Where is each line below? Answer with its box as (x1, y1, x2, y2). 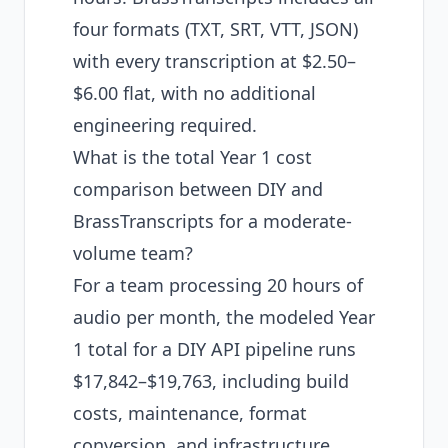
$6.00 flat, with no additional (73, 81, 316, 105)
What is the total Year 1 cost (73, 145, 312, 169)
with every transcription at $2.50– (73, 49, 356, 73)
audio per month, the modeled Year (73, 305, 375, 329)
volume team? (73, 241, 193, 265)
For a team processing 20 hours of (73, 273, 363, 297)
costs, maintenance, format (73, 401, 307, 425)
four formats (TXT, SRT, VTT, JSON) (73, 17, 358, 41)
